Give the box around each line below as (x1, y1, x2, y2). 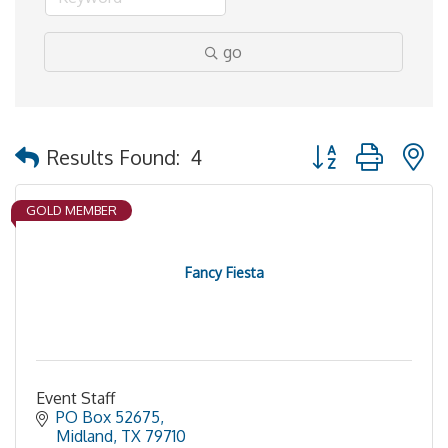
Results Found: (47, 143, 180, 170)
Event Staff (36, 388, 115, 408)
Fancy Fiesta (184, 264, 264, 281)
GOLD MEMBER (26, 202, 117, 218)
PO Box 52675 (56, 407, 160, 427)
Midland (56, 426, 113, 446)
